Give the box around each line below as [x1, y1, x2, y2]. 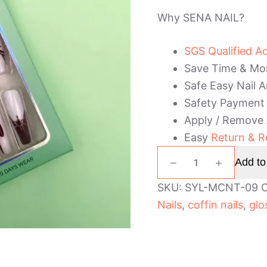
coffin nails [188, 198, 243, 212]
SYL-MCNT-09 [185, 181, 258, 194]
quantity [157, 218, 191, 230]
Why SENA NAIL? [157, 11, 244, 24]
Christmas [157, 161, 200, 173]
